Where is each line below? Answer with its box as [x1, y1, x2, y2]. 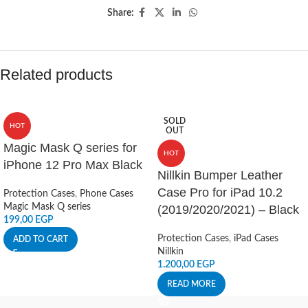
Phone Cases [80, 189, 133, 199]
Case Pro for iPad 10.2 [157, 186, 283, 199]
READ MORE [167, 280, 216, 288]
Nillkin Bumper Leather [157, 168, 283, 182]
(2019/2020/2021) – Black [157, 203, 299, 217]
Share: [107, 8, 134, 18]
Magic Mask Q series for [3, 141, 137, 155]
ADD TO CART [13, 235, 68, 243]
